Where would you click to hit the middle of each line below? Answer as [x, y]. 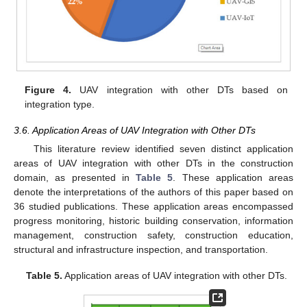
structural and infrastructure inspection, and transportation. [141, 249]
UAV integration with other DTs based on [180, 89]
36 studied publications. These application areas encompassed [153, 206]
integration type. [60, 104]
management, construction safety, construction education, [153, 235]
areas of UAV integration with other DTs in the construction [153, 163]
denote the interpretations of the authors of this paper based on [153, 192]
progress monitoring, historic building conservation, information [153, 220]
